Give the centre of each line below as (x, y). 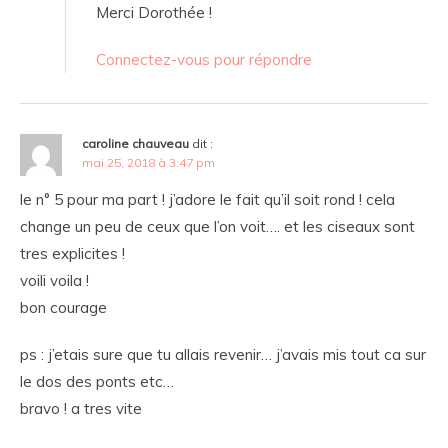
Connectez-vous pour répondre (204, 60)
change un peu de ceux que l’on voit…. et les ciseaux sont (217, 227)
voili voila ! (54, 281)
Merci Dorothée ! (154, 13)
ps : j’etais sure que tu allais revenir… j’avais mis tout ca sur (223, 355)
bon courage (63, 308)
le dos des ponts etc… (97, 382)
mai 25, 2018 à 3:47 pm (148, 163)
